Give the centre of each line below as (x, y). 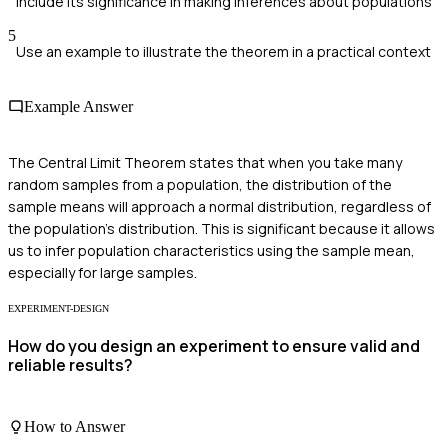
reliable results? (70, 364)
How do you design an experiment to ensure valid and (214, 345)
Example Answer (78, 107)
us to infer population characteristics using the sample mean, (211, 250)
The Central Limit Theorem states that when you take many (205, 162)
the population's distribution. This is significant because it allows (221, 228)
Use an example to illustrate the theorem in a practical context (223, 52)
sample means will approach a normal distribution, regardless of (219, 206)
